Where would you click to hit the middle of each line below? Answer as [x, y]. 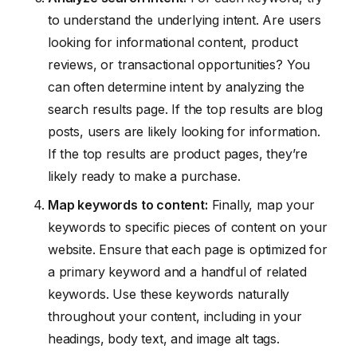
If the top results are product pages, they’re [178, 153]
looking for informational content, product [173, 42]
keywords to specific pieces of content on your [188, 227]
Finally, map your [261, 204]
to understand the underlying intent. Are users [184, 20]
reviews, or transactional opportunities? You [179, 64]
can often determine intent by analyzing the [176, 86]
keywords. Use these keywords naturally [169, 294]
